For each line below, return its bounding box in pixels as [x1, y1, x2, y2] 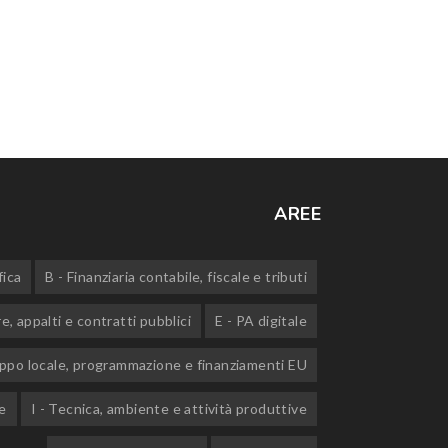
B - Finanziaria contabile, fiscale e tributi [45, 267, 307, 285]
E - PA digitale [214, 311, 307, 329]
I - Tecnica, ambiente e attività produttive [30, 399, 307, 417]
